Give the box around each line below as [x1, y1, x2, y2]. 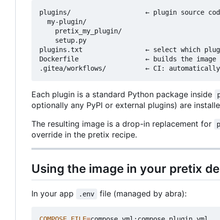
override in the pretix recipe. [31, 129, 137, 139]
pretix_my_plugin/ [39, 27, 122, 35]
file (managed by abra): [97, 189, 187, 199]
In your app [31, 189, 76, 199]
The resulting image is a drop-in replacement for [31, 118, 214, 129]
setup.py [39, 36, 86, 44]
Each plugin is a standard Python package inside [31, 89, 215, 99]
